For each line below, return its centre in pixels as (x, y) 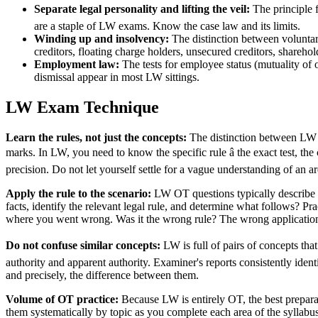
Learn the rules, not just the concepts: (96, 137)
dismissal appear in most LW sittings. (117, 77)
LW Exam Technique (82, 107)
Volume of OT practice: (62, 299)
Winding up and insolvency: (102, 39)
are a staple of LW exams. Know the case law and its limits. (167, 26)
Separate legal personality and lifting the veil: (142, 9)
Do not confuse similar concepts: (83, 245)
